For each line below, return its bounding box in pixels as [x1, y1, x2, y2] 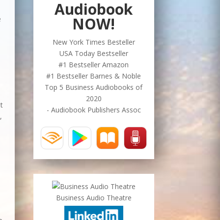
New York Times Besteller [52, 37, 135, 47]
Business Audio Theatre [55, 193, 132, 203]
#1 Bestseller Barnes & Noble [46, 71, 141, 81]
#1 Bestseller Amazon [58, 59, 129, 69]
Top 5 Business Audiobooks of [45, 82, 143, 92]
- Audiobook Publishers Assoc [46, 105, 141, 114]
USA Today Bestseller [59, 48, 128, 58]
